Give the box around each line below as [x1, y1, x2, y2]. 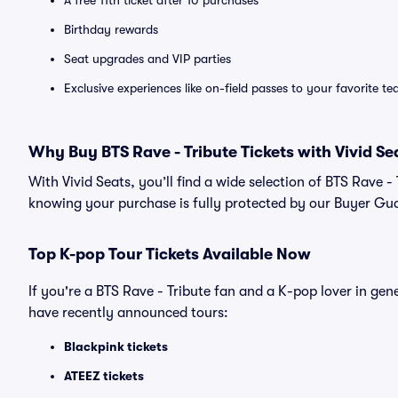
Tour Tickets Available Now [105, 245, 311, 263]
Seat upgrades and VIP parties [64, 52, 231, 66]
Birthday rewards [64, 22, 158, 36]
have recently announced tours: [28, 305, 228, 321]
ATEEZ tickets [64, 369, 144, 383]
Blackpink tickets [64, 339, 168, 354]
